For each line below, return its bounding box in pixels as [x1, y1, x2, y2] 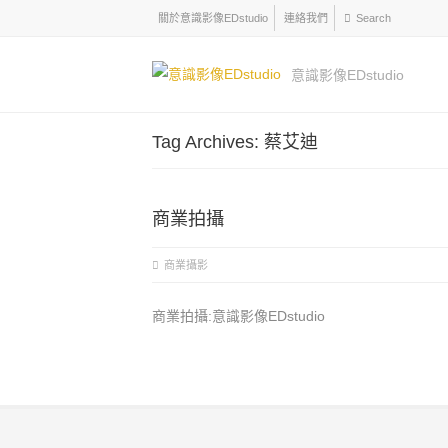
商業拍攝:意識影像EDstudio [152, 308, 325, 324]
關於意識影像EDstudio [158, 12, 268, 24]
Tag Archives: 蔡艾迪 [152, 132, 318, 152]
